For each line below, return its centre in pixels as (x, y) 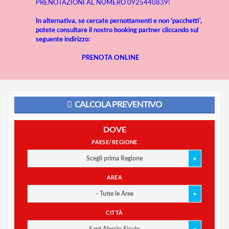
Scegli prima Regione (114, 158)
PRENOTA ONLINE (110, 58)
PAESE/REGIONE (114, 142)
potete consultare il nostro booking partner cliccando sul (117, 30)
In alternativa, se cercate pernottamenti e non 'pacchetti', (119, 21)
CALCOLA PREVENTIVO (118, 105)
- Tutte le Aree (114, 194)
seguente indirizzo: (63, 40)
